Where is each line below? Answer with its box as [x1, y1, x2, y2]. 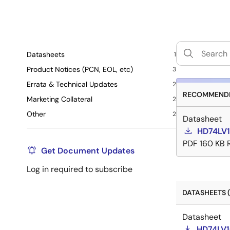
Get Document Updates [41, 145, 135, 156]
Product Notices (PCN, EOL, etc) [27, 65, 133, 74]
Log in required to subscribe [27, 164, 132, 175]
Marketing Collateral [27, 94, 92, 104]
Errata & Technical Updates [27, 80, 118, 89]
